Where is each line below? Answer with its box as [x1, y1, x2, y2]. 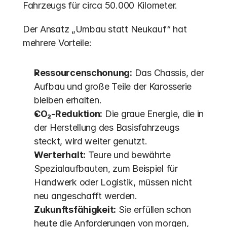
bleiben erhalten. [34, 95, 102, 105]
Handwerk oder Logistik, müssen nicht [34, 177, 192, 187]
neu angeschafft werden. [34, 191, 137, 201]
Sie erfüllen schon [116, 204, 192, 215]
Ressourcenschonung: [34, 67, 132, 78]
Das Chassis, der [132, 67, 204, 78]
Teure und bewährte [86, 149, 171, 160]
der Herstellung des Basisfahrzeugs [34, 122, 179, 133]
